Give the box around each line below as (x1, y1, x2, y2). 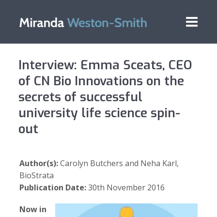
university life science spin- (18, 105, 181, 122)
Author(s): (19, 158, 58, 169)
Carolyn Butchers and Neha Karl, (58, 158, 179, 169)
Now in (19, 204, 46, 215)
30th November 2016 (88, 182, 165, 193)
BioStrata (19, 170, 54, 181)
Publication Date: (19, 182, 88, 193)
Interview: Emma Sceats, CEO (18, 57, 193, 74)
